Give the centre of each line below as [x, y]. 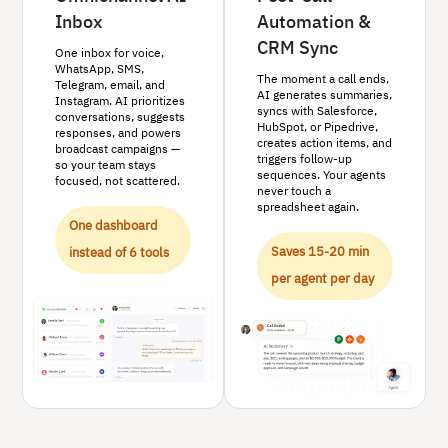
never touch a [294, 191]
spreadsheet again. [308, 207]
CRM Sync [297, 48]
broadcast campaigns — [118, 149]
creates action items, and [324, 143]
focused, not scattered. [118, 181]
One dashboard [114, 226]
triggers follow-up [304, 159]
